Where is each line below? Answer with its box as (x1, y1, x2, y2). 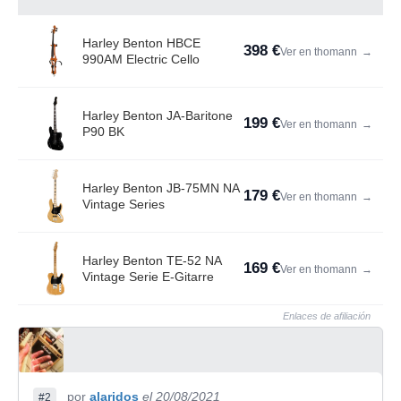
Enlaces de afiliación (283, 311, 371, 321)
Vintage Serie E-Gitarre (82, 269, 214, 284)
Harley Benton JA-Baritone (82, 108, 233, 123)
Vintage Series (82, 197, 165, 211)
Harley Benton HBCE (82, 36, 200, 50)
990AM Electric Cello (82, 52, 200, 66)
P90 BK (82, 124, 124, 139)
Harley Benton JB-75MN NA (82, 181, 240, 195)
